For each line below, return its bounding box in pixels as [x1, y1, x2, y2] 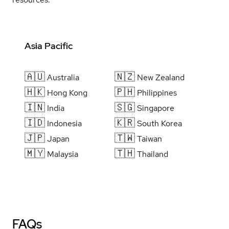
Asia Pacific [25, 39, 73, 52]
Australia [47, 72, 79, 83]
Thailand [136, 148, 168, 159]
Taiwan [136, 133, 162, 144]
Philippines [136, 87, 177, 98]
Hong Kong [47, 87, 87, 98]
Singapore [136, 102, 174, 113]
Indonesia [47, 118, 82, 129]
